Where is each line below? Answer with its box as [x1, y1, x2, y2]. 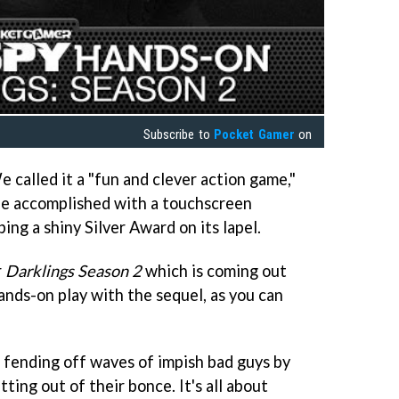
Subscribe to [143, 126, 215, 142]
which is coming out [142, 260, 287, 281]
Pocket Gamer [214, 126, 295, 142]
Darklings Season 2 [5, 260, 142, 281]
